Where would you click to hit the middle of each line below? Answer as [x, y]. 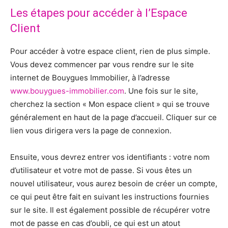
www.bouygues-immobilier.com [67, 91]
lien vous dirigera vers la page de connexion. [91, 131]
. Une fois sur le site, [161, 91]
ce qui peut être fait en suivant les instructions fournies [110, 197]
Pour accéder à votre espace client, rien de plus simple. [110, 51]
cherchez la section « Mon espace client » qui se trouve [110, 104]
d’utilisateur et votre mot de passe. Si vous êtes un [101, 170]
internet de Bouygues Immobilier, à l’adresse [90, 78]
